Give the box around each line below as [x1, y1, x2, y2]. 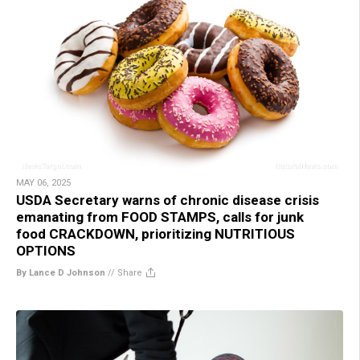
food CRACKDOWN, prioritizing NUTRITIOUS [16, 225, 295, 242]
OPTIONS [16, 242, 76, 259]
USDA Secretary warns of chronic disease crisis [16, 191, 319, 208]
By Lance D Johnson [16, 267, 105, 278]
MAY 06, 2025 [16, 177, 71, 188]
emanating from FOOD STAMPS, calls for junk [16, 208, 304, 225]
